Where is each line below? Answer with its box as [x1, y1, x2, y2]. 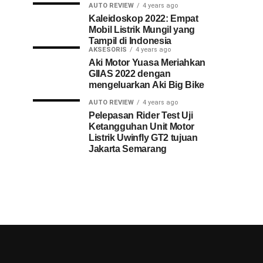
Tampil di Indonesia [89, 36, 171, 46]
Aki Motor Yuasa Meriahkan [89, 58, 205, 68]
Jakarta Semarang [89, 144, 167, 154]
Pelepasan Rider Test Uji [89, 110, 193, 120]
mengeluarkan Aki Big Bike [89, 80, 204, 90]
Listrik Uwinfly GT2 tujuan [89, 133, 198, 143]
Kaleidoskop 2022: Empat [89, 14, 198, 23]
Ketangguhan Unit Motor [89, 122, 194, 131]
